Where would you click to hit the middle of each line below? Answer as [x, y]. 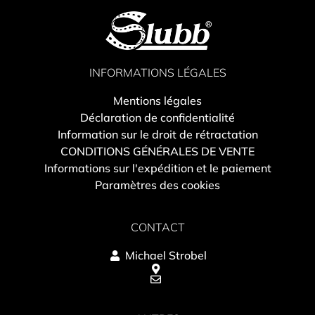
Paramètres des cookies [157, 185]
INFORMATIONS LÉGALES [157, 73]
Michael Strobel [166, 256]
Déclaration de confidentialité [157, 118]
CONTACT [157, 227]
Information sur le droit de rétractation [157, 135]
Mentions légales [157, 101]
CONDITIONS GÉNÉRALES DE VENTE [157, 152]
